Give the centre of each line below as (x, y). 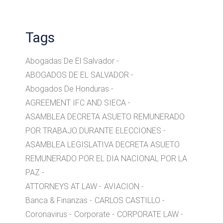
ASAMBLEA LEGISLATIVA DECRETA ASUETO (103, 145)
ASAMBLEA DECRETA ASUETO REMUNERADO (105, 117)
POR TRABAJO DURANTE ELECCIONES (94, 131)
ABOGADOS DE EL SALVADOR (77, 75)
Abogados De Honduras (67, 89)
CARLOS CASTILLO (128, 201)
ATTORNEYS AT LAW (61, 187)
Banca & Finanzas (57, 201)
